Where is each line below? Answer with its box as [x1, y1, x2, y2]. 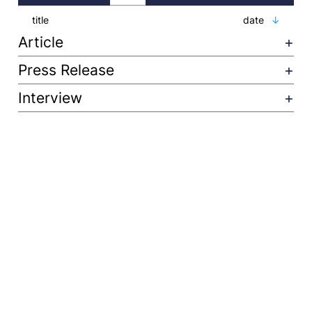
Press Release [17, 61, 114, 79]
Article [17, 33, 63, 52]
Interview [17, 88, 82, 107]
